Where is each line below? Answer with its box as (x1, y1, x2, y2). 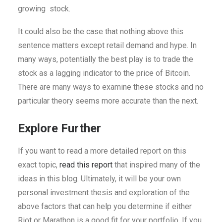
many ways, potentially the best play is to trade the (18, 54, 193, 64)
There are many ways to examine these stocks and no (18, 82, 204, 92)
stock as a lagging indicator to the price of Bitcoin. (18, 68, 190, 78)
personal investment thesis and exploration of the (18, 187, 190, 197)
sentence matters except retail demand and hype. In (18, 40, 197, 50)
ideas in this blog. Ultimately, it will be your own (18, 173, 181, 183)
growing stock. (18, 3, 70, 13)
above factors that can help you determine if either (18, 201, 192, 211)
